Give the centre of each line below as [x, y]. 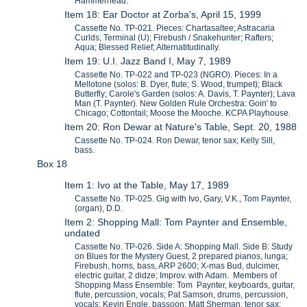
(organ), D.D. [99, 208]
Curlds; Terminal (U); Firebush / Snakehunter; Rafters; [174, 38]
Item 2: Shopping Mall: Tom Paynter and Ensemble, [176, 222]
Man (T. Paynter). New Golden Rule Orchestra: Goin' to [176, 104]
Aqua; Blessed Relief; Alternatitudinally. [148, 48]
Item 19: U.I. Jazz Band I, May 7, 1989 [148, 61]
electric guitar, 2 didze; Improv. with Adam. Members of [176, 275]
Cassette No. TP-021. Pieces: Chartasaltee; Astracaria [175, 28]
